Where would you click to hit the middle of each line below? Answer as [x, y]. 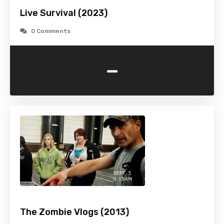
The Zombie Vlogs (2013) [74, 212]
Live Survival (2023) [64, 13]
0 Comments [51, 31]
